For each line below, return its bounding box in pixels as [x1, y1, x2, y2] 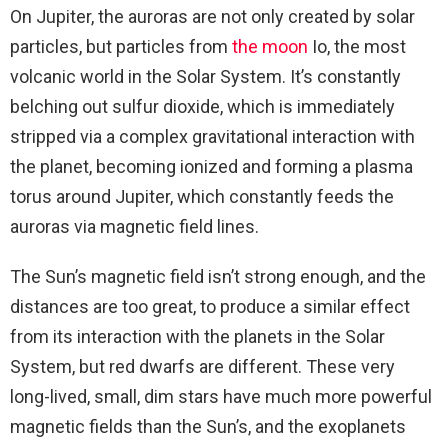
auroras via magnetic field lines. [10, 216, 259, 238]
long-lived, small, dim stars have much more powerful [10, 386, 432, 408]
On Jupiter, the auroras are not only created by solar [10, 6, 415, 28]
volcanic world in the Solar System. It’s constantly [10, 66, 401, 88]
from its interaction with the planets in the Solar [10, 326, 385, 348]
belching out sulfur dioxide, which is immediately [10, 96, 395, 118]
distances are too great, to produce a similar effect [10, 296, 410, 318]
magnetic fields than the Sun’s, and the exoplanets [10, 416, 406, 438]
